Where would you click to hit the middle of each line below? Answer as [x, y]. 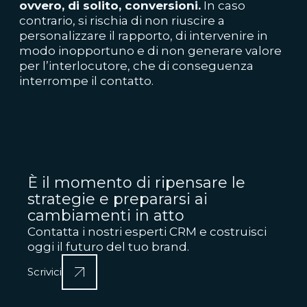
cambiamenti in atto [106, 216]
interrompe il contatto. [86, 81]
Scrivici [45, 272]
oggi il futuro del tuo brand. [108, 247]
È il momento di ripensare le [136, 183]
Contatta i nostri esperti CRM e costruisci [147, 232]
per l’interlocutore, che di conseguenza [136, 66]
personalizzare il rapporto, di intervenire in [144, 36]
